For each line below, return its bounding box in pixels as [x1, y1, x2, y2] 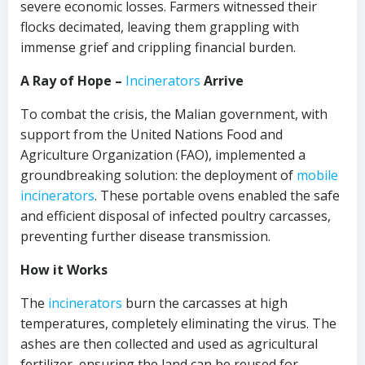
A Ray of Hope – [20, 72, 125, 90]
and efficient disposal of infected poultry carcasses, [20, 207, 331, 225]
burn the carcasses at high [122, 294, 288, 312]
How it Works [20, 261, 108, 279]
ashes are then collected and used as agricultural [20, 335, 318, 353]
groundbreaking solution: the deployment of [20, 166, 297, 184]
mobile [297, 166, 338, 184]
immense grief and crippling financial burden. [20, 38, 296, 56]
